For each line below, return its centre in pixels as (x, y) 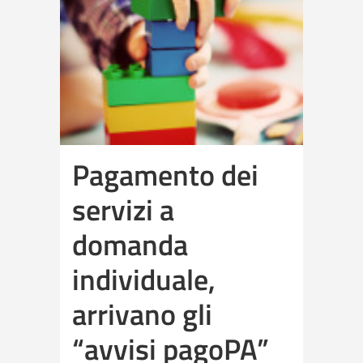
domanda (130, 244)
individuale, (144, 279)
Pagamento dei (165, 174)
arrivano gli (142, 314)
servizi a (123, 209)
